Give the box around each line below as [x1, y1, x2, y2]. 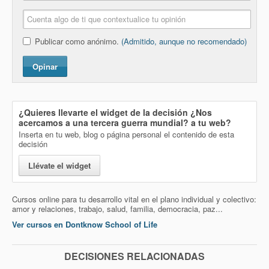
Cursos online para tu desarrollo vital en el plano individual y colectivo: [12, 193, 256, 205]
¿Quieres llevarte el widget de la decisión [19, 106, 190, 118]
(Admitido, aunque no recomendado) [121, 35, 247, 47]
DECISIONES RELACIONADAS [64, 249, 205, 263]
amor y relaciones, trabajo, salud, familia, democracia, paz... [12, 203, 223, 214]
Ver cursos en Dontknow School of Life [12, 219, 157, 230]
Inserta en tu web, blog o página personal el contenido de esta [19, 128, 234, 140]
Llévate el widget [28, 160, 91, 171]
